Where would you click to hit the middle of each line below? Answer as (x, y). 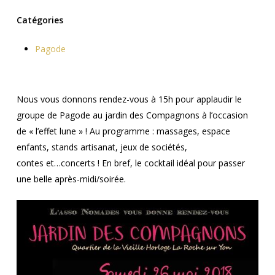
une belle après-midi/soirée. (71, 179)
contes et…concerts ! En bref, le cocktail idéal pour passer (130, 163)
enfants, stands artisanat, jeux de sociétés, (102, 147)
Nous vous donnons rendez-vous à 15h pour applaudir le (129, 99)
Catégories (40, 20)
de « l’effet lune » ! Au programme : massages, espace (123, 131)
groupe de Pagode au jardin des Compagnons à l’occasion (132, 115)
